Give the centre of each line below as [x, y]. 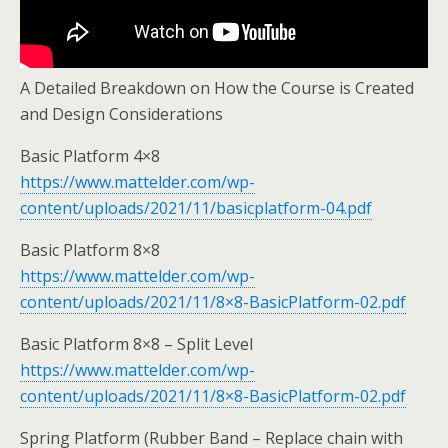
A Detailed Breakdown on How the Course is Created [217, 88]
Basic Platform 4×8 [90, 156]
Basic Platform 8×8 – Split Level [136, 344]
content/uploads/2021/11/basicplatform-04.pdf [196, 208]
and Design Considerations [121, 114]
